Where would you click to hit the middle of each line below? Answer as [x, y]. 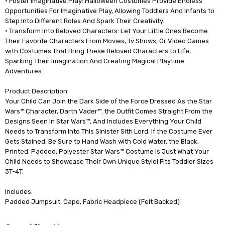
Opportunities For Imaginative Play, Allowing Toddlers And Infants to [110, 11]
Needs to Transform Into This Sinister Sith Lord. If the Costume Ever [109, 131]
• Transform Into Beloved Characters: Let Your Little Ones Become [107, 31]
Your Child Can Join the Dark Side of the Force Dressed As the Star [109, 101]
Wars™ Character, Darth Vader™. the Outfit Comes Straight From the [109, 111]
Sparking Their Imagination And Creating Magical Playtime [95, 61]
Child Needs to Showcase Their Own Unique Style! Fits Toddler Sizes [109, 161]
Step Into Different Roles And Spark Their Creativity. [85, 21]
